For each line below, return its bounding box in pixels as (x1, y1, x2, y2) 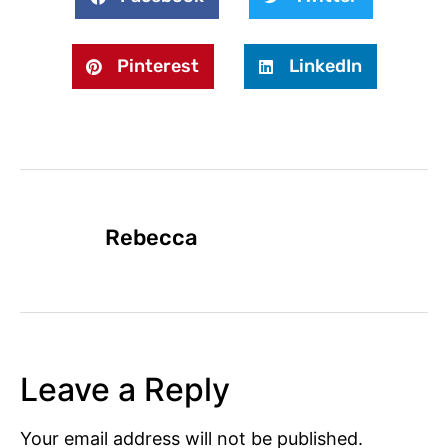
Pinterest (116, 55, 199, 78)
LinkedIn (288, 55, 362, 78)
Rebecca (105, 224, 198, 252)
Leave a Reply (20, 370, 230, 410)
